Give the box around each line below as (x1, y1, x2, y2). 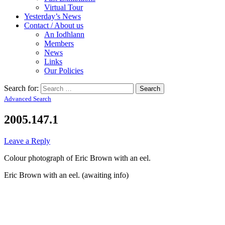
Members (44, 39, 74, 48)
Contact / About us (24, 21, 83, 30)
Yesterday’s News (24, 12, 81, 21)
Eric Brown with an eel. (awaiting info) (4, 170, 129, 179)
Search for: (4, 83, 39, 92)
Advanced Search (4, 94, 51, 102)
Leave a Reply (4, 136, 50, 145)
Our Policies (44, 66, 83, 75)
